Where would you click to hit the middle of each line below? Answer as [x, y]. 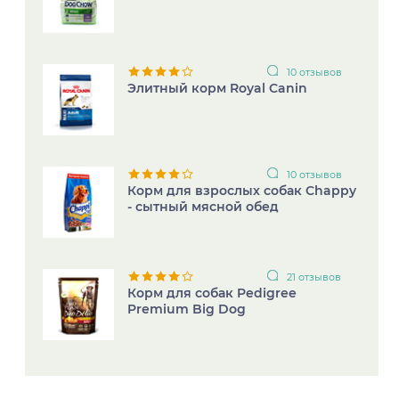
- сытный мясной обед [204, 206]
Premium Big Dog [187, 309]
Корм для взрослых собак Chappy [242, 190]
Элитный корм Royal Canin [218, 88]
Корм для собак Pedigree [212, 293]
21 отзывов [314, 277]
